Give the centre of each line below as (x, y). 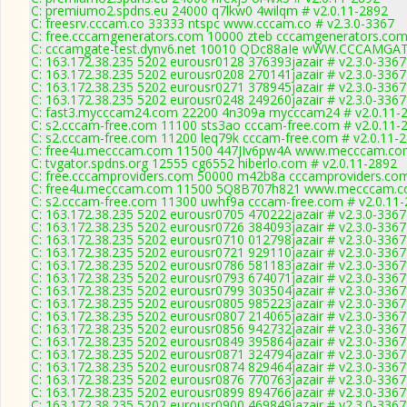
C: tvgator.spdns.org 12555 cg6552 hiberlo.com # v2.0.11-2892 (214, 163)
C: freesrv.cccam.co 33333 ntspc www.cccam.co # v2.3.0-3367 (213, 23)
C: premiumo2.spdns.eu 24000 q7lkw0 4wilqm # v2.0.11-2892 (209, 10)
